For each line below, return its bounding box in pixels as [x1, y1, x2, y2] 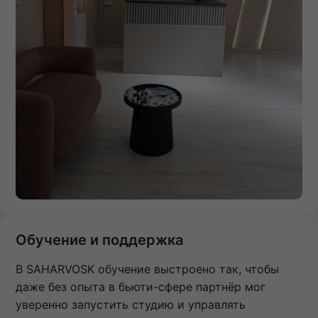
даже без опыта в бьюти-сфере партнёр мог [16, 280, 265, 295]
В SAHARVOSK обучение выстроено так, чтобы [16, 262, 279, 277]
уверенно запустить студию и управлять [16, 297, 246, 312]
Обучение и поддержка [16, 231, 183, 249]
